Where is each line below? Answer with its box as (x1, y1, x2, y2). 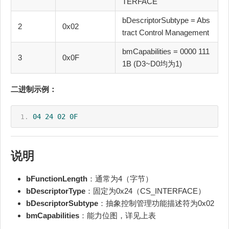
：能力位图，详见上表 (79, 211, 156, 220)
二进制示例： (11, 84, 57, 94)
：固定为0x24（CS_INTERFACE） (85, 187, 205, 196)
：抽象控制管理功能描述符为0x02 (98, 199, 214, 208)
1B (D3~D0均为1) (122, 59, 182, 68)
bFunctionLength (26, 174, 87, 184)
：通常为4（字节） (87, 174, 153, 184)
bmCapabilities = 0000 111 (122, 47, 210, 56)
